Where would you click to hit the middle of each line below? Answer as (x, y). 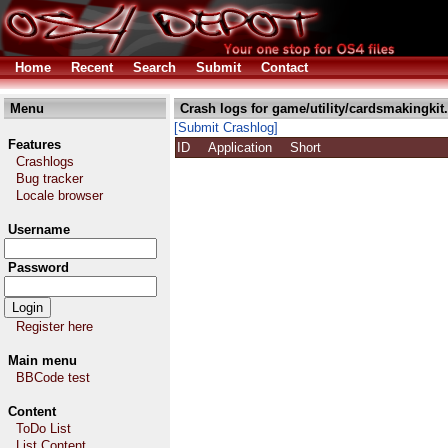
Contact (284, 67)
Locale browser (59, 195)
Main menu (42, 360)
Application (248, 147)
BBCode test (53, 377)
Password (38, 267)
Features (34, 144)
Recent (92, 67)
